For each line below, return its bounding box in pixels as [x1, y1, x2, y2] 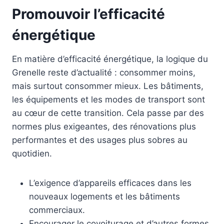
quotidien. [12, 148, 52, 159]
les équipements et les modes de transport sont [12, 94, 205, 105]
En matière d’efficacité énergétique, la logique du [12, 54, 208, 64]
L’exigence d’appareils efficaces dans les [29, 178, 191, 188]
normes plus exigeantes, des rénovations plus [12, 121, 196, 132]
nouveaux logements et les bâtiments [29, 191, 180, 202]
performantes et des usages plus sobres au [12, 135, 187, 145]
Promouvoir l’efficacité [12, 5, 165, 23]
